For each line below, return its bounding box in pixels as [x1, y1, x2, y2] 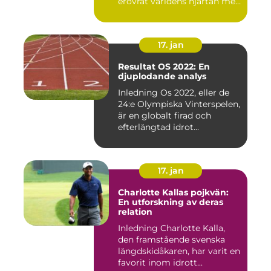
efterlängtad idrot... [118, 122, 199, 133]
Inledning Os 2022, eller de [118, 87, 160, 99]
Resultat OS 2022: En [118, 61, 210, 73]
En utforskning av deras [118, 197, 223, 208]
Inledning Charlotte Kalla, [118, 223, 225, 234]
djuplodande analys [118, 71, 206, 82]
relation [118, 206, 152, 218]
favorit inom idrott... [118, 257, 203, 269]
